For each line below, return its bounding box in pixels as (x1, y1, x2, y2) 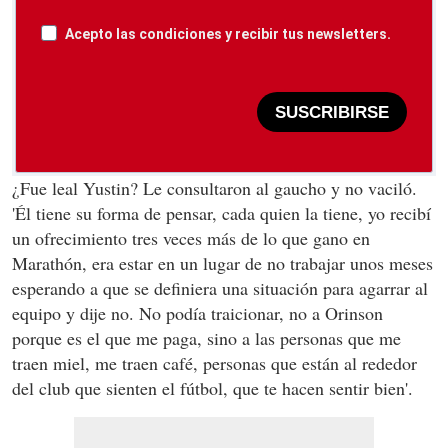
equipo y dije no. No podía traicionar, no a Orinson (12, 301, 383, 326)
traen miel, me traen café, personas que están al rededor (12, 351, 417, 376)
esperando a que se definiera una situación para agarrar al (12, 276, 428, 301)
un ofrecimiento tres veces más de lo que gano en (12, 226, 370, 251)
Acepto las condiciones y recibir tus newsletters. (65, 26, 391, 43)
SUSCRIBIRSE (275, 102, 389, 122)
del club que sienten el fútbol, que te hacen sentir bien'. (12, 376, 413, 401)
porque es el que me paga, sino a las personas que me (12, 326, 401, 351)
